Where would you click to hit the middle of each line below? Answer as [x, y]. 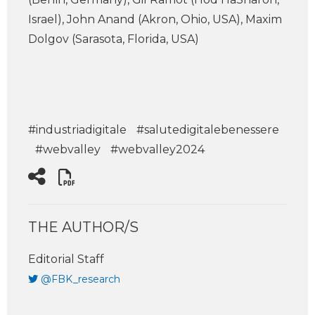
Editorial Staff [66, 259]
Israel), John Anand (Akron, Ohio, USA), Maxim [155, 19]
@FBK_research [81, 279]
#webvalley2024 [157, 149]
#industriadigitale [77, 130]
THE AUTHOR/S [83, 227]
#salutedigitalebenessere [208, 130]
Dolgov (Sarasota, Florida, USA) [114, 39]
